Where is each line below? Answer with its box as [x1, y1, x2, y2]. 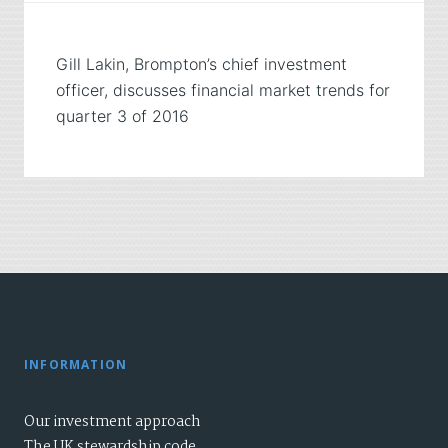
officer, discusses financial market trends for [56, 79, 390, 100]
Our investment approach [24, 409, 201, 434]
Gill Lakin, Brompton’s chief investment [56, 53, 347, 74]
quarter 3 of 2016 [56, 105, 189, 126]
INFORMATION [24, 355, 128, 373]
